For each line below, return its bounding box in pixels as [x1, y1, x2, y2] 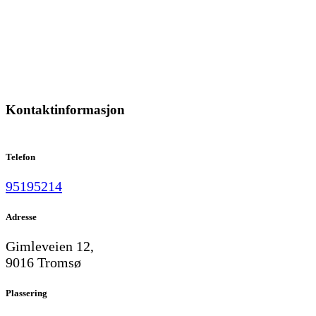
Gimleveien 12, [6, 238, 94, 255]
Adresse [6, 211, 37, 222]
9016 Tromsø [6, 255, 81, 271]
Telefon [6, 151, 35, 162]
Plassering [6, 288, 47, 299]
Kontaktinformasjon [6, 102, 125, 118]
